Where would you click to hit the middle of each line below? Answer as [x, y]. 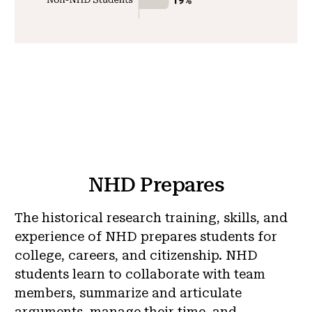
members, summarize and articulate [128, 292]
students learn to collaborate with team [140, 274]
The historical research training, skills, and [151, 217]
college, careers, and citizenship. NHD [136, 255]
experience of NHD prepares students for [146, 236]
